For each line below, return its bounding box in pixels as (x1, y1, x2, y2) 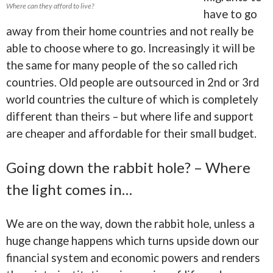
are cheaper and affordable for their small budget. (6, 127, 261, 140)
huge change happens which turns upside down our (6, 234, 259, 247)
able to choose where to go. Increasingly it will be (6, 41, 255, 55)
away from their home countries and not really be (6, 24, 253, 38)
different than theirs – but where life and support (6, 110, 253, 123)
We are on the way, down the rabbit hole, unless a (6, 217, 255, 230)
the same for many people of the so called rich (6, 58, 238, 72)
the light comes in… (6, 180, 132, 198)
